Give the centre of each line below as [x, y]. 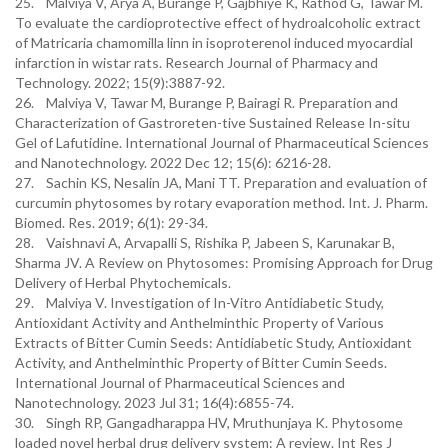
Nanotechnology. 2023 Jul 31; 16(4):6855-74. [154, 402]
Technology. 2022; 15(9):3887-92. [120, 82]
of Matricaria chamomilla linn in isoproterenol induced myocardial [214, 42]
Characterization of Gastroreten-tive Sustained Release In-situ [212, 122]
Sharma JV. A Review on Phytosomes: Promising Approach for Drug [224, 262]
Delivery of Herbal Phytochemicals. [123, 282]
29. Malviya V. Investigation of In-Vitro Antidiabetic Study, [199, 302]
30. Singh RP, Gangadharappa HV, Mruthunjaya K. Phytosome [209, 422]
